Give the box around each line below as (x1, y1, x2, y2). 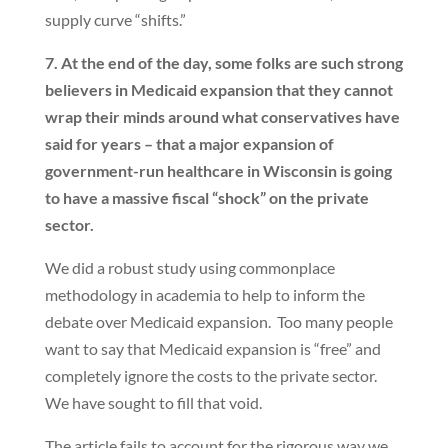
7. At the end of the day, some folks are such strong (44, 53, 403, 72)
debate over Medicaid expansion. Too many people (44, 312, 393, 331)
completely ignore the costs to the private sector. (44, 366, 380, 385)
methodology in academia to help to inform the (44, 285, 365, 304)
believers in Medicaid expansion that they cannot (44, 80, 393, 99)
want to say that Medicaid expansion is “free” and (44, 339, 381, 358)
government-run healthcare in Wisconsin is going (44, 161, 392, 180)
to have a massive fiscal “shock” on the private (44, 188, 369, 207)
